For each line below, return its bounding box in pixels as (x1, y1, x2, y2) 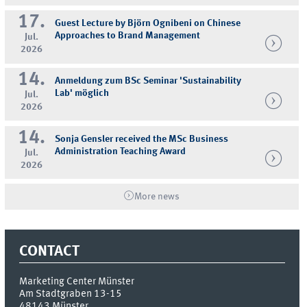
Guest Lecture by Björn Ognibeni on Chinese (55, 19, 241, 29)
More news (134, 191, 180, 201)
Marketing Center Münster (19, 276, 135, 288)
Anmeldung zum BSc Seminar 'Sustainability (55, 76, 242, 86)
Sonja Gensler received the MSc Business (55, 134, 229, 144)
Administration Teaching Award (55, 146, 186, 156)
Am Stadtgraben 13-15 (19, 288, 123, 300)
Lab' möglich (55, 88, 110, 99)
